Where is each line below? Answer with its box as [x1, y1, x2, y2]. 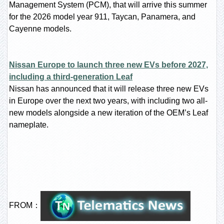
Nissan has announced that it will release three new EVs [9, 84, 208, 93]
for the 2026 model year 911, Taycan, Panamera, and [9, 12, 195, 21]
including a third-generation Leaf [9, 72, 132, 81]
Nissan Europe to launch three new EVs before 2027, [9, 60, 208, 69]
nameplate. [9, 120, 48, 129]
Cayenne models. [9, 24, 71, 33]
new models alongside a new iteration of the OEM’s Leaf [9, 108, 208, 117]
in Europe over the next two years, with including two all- [9, 96, 207, 105]
